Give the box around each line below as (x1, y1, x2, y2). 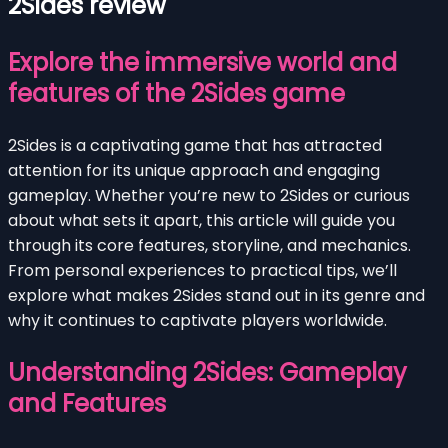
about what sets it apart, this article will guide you (8, 208, 395, 232)
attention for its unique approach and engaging (8, 158, 380, 182)
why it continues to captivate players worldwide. (8, 308, 387, 332)
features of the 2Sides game (8, 76, 345, 110)
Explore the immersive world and (8, 45, 397, 79)
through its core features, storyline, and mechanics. (8, 233, 411, 257)
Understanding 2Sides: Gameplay (8, 355, 407, 389)
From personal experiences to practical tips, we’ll (8, 258, 397, 282)
